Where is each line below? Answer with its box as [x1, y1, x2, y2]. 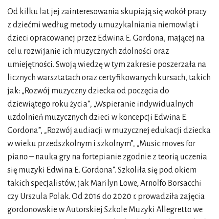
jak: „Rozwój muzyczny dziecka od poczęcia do [7, 87, 169, 95]
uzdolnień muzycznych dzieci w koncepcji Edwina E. [7, 113, 188, 122]
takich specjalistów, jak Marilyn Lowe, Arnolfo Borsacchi [7, 179, 201, 188]
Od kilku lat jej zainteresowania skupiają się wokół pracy [7, 7, 207, 16]
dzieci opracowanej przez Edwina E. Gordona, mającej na [7, 34, 205, 43]
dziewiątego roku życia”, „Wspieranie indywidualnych [7, 100, 194, 109]
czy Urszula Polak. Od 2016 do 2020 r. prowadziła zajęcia [7, 192, 205, 201]
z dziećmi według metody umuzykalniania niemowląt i [7, 21, 199, 29]
